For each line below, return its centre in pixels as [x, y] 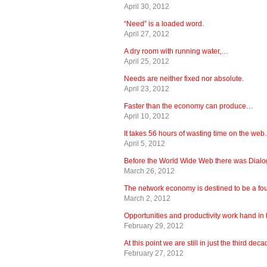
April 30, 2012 [147, 6]
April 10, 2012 [147, 116]
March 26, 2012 [149, 171]
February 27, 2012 [154, 253]
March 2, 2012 [147, 198]
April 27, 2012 [147, 34]
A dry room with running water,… [176, 51]
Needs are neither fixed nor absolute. [184, 78]
